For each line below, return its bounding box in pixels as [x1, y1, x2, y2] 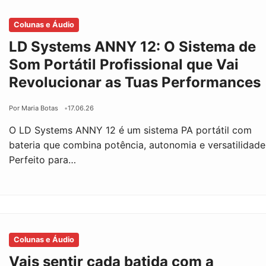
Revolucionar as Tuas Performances [9, 73, 261, 91]
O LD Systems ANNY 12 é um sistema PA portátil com [9, 123, 252, 136]
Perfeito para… [9, 153, 77, 166]
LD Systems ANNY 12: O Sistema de [9, 37, 256, 55]
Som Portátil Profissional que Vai [9, 55, 239, 73]
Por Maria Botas [9, 103, 59, 112]
